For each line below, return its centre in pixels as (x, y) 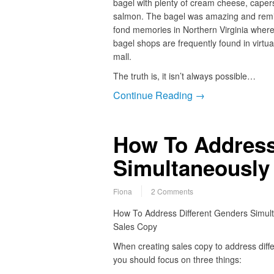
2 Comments (172, 191)
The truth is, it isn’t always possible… (184, 76)
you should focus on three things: (177, 260)
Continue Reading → (159, 95)
